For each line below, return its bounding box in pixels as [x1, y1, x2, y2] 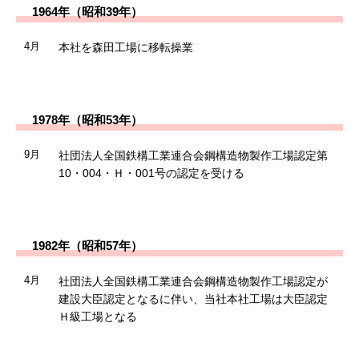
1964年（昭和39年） [32, 4, 143, 18]
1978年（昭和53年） [32, 112, 143, 127]
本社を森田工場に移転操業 [58, 40, 193, 54]
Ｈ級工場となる [58, 309, 137, 323]
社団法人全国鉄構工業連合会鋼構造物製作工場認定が [58, 274, 328, 288]
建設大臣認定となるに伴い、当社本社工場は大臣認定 [58, 292, 328, 305]
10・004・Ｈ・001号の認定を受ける [58, 166, 244, 179]
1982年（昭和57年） [32, 238, 143, 252]
